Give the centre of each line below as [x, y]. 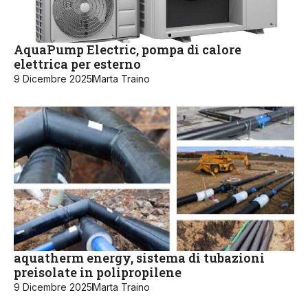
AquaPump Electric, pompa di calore [128, 49]
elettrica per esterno [77, 64]
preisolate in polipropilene [98, 272]
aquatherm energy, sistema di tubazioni [139, 257]
